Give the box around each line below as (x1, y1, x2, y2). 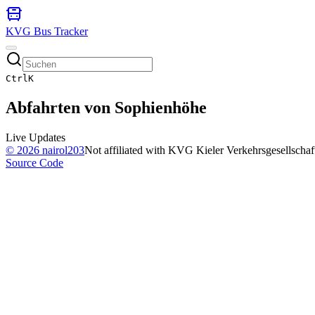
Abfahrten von (6, 98, 115, 117)
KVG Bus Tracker (6, 25, 88, 37)
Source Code (6, 156, 63, 169)
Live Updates (6, 131, 65, 143)
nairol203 (39, 143, 84, 156)
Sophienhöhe (115, 98, 207, 117)
